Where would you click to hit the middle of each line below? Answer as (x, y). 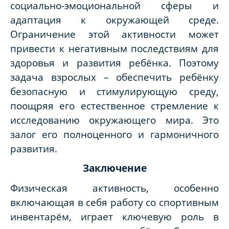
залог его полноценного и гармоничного (114, 134)
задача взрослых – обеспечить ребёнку (114, 77)
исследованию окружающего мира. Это (114, 120)
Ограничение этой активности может (114, 34)
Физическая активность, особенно (114, 188)
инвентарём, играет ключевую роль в (114, 216)
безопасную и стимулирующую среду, (114, 91)
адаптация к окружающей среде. (114, 19)
